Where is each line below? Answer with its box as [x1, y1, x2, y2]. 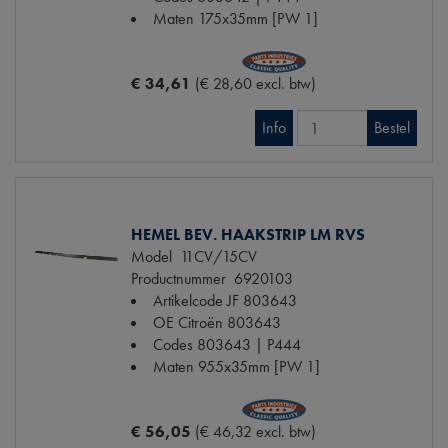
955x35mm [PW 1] [198, 356, 320, 378]
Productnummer [131, 268, 226, 290]
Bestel [374, 117, 410, 139]
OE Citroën [153, 312, 223, 334]
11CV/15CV [172, 246, 257, 268]
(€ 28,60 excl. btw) [195, 73, 316, 95]
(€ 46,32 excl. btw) [195, 421, 316, 443]
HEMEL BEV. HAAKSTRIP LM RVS [131, 224, 365, 246]
